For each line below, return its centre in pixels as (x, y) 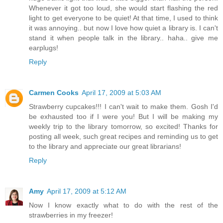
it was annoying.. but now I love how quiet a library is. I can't (123, 28)
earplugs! (44, 48)
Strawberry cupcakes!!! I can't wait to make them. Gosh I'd (123, 106)
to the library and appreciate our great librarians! (105, 146)
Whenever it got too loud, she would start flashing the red (123, 8)
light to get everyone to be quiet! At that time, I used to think (123, 18)
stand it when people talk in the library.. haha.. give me (123, 38)
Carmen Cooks (54, 92)
